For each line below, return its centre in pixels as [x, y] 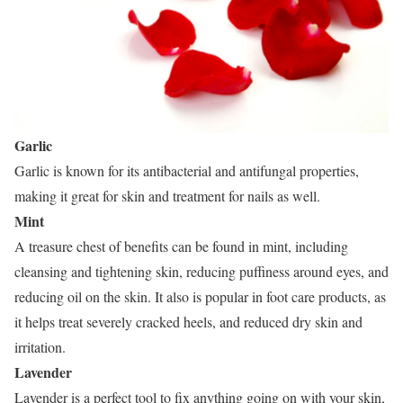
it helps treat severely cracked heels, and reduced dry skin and [188, 321]
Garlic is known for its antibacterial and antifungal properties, [187, 170]
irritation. [40, 346]
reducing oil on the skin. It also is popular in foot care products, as [200, 296]
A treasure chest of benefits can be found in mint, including [181, 246]
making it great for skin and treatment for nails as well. [167, 195]
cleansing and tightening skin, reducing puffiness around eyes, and [201, 271]
